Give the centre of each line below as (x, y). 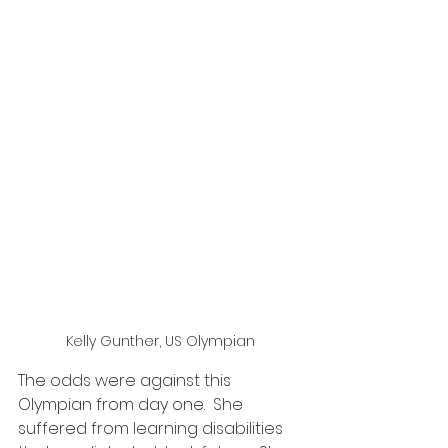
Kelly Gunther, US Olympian (160, 340)
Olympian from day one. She (132, 404)
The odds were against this (126, 380)
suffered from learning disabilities (152, 428)
